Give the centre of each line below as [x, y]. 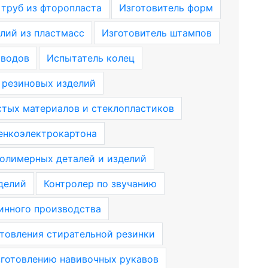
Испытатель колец [90, 58]
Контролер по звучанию [100, 184]
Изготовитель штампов [156, 33]
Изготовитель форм [166, 8]
